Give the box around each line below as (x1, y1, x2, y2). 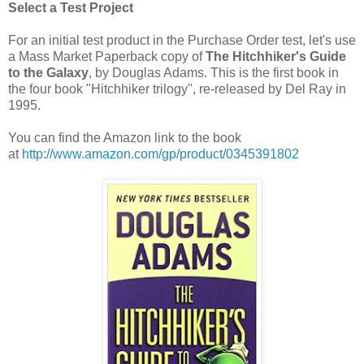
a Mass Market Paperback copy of (8, 50, 206, 64)
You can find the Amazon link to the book (8, 131, 241, 145)
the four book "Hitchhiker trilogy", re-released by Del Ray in (8, 82, 346, 97)
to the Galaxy (8, 66, 89, 80)
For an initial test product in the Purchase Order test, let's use (8, 33, 356, 48)
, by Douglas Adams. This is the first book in (89, 66, 339, 80)
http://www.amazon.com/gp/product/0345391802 (22, 147, 299, 162)
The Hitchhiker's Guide (206, 50, 346, 64)
